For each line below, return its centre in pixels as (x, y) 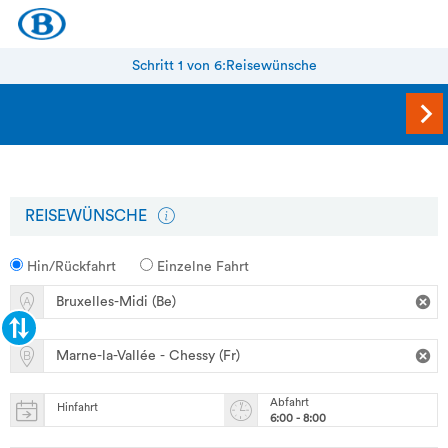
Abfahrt (289, 402)
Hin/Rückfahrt (69, 267)
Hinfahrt (79, 408)
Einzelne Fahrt (201, 267)
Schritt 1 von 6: (178, 66)
